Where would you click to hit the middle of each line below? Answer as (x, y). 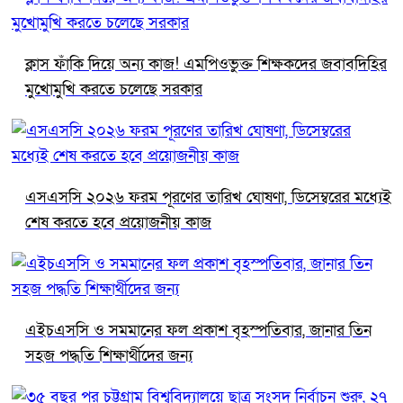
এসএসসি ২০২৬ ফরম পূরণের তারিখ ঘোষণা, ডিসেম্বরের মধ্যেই (208, 197)
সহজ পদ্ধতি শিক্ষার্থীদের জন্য (109, 355)
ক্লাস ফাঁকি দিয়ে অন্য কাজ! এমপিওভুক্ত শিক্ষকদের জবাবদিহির (206, 64)
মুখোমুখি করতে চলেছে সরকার (114, 89)
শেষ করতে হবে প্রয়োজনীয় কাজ (118, 222)
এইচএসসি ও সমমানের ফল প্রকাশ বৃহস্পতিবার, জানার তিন (198, 330)
